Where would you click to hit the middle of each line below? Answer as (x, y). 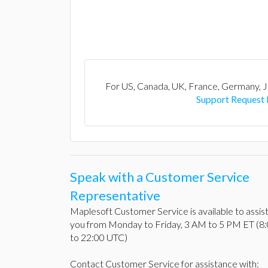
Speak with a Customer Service (160, 177)
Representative (115, 195)
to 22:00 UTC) (99, 237)
